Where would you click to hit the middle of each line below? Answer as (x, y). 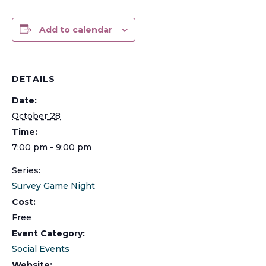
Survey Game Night (53, 186)
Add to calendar (76, 29)
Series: (26, 170)
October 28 (36, 115)
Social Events (41, 248)
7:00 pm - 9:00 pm (52, 147)
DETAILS (34, 79)
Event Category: (48, 233)
